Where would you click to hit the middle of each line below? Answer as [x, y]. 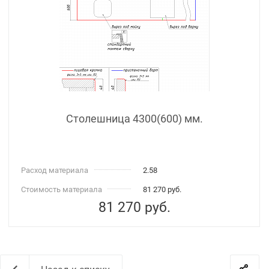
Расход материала [55, 171]
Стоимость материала [62, 190]
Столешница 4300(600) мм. [134, 119]
